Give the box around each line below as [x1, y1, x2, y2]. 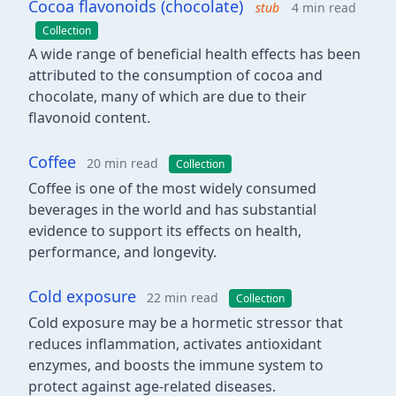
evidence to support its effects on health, [28, 221, 301, 240]
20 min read [87, 155, 158, 171]
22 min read [147, 289, 218, 306]
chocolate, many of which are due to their [28, 87, 307, 106]
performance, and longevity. [28, 242, 217, 262]
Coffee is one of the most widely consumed [28, 179, 316, 198]
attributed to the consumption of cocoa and [28, 65, 323, 85]
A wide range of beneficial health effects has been [28, 44, 361, 64]
